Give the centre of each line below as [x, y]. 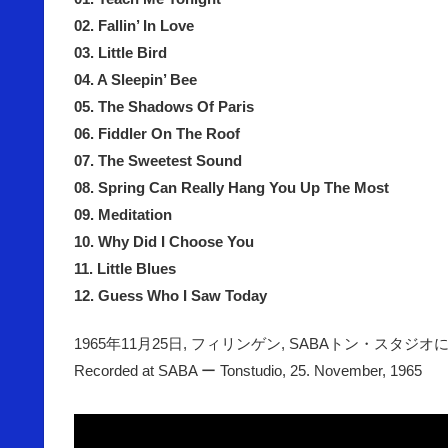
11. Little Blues [125, 268]
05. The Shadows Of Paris [164, 106]
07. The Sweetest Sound [158, 160]
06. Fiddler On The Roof [157, 133]
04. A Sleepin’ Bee [135, 79]
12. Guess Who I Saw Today [170, 295]
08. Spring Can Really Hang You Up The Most [231, 187]
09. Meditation [123, 214]
